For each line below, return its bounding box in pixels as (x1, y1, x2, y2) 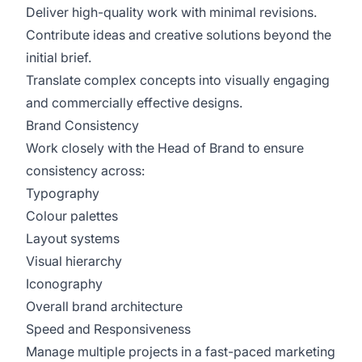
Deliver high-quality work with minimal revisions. (26, 4, 317, 20)
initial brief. (26, 49, 91, 65)
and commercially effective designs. (26, 95, 242, 111)
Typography (26, 185, 99, 201)
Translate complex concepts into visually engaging (26, 72, 330, 88)
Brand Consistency (26, 117, 139, 133)
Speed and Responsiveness (26, 321, 191, 337)
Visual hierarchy (26, 253, 122, 269)
